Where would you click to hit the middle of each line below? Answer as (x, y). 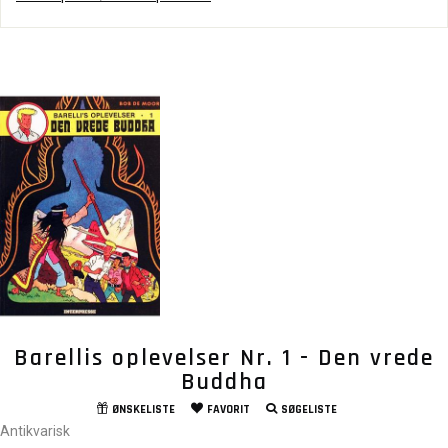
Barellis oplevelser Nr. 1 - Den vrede (224, 358)
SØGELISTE (308, 410)
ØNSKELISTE (143, 410)
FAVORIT (228, 410)
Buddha (224, 382)
